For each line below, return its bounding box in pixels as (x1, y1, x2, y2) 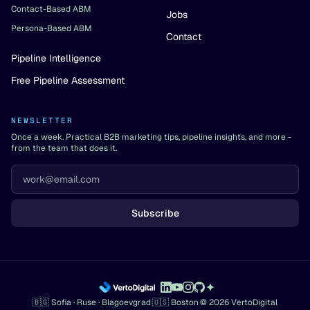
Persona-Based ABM (11, 23, 92, 34)
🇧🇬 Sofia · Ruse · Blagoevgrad (33, 297, 151, 308)
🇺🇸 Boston (152, 297, 199, 308)
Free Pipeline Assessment (11, 74, 125, 86)
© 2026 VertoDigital (200, 297, 277, 308)
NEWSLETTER (11, 116, 73, 125)
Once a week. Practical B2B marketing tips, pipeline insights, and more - (11, 131, 291, 143)
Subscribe (131, 207, 179, 219)
